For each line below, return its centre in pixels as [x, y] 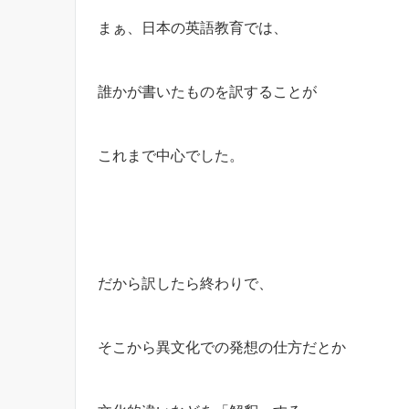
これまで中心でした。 [171, 155]
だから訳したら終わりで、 [185, 283]
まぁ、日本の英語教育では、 [193, 27]
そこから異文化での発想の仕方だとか [222, 346]
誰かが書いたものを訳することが [207, 91]
